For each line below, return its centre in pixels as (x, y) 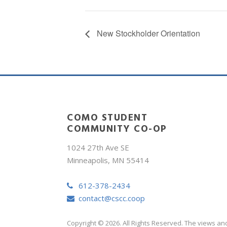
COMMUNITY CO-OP (117, 128)
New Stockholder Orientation (147, 33)
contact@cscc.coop (112, 198)
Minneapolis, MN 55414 (108, 160)
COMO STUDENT (107, 117)
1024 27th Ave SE (98, 147)
